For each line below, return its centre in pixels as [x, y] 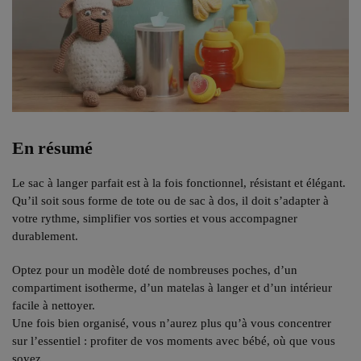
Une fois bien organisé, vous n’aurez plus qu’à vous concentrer [172, 323]
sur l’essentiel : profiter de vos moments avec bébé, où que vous [174, 340]
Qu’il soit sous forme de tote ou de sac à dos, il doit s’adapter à [170, 201]
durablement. [45, 237]
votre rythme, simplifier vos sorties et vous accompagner [155, 219]
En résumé [53, 148]
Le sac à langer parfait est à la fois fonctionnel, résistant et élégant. [179, 183]
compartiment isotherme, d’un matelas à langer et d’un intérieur [172, 287]
